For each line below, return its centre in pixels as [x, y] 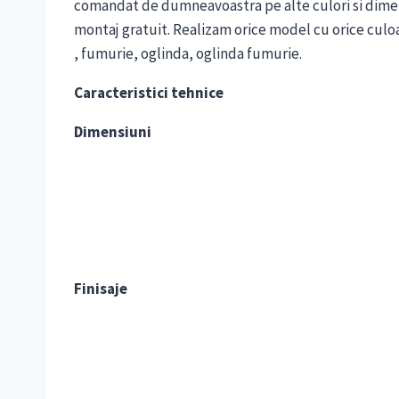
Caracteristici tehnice [149, 93]
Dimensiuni [113, 132]
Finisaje [101, 289]
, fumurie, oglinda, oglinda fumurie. [188, 54]
